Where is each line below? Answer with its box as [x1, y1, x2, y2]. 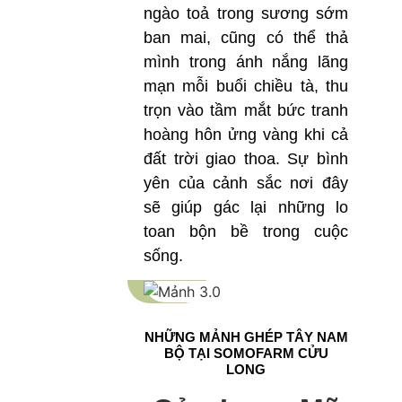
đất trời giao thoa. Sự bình [144, 149, 348, 168]
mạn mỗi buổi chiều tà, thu [144, 76, 348, 95]
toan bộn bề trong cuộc [144, 222, 348, 240]
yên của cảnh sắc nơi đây [144, 173, 348, 192]
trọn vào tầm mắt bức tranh [144, 100, 348, 119]
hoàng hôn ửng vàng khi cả [144, 125, 348, 144]
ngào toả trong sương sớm [144, 4, 348, 22]
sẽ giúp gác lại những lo [144, 197, 348, 216]
